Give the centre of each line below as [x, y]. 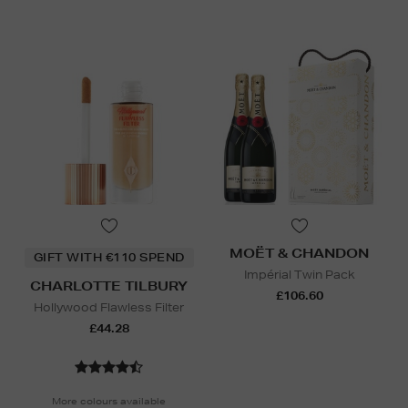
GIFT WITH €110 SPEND [109, 258]
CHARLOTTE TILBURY [109, 286]
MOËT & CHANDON [299, 254]
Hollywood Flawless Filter [109, 308]
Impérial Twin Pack [299, 275]
